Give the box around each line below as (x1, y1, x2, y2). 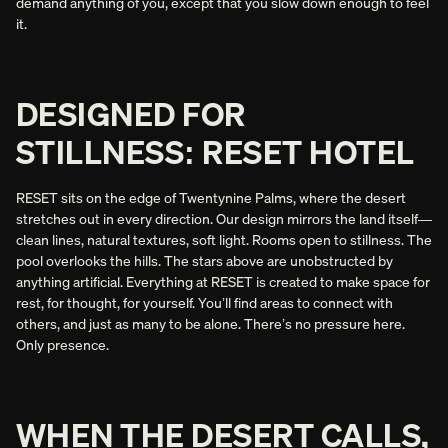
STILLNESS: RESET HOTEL (16, 130, 415, 173)
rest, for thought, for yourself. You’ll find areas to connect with (16, 292, 393, 312)
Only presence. (16, 334, 109, 354)
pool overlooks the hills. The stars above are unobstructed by (16, 250, 393, 270)
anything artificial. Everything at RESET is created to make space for (16, 271, 430, 291)
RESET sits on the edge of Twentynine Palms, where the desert (16, 187, 406, 207)
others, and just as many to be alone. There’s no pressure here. (16, 313, 405, 333)
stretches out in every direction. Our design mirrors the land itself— (16, 208, 432, 228)
